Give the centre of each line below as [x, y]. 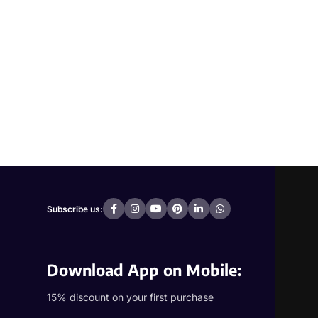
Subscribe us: [75, 209]
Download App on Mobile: [144, 270]
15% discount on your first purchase [130, 297]
